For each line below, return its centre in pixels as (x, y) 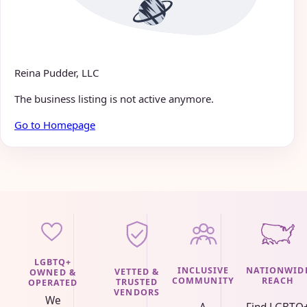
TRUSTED (137, 282)
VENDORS (137, 293)
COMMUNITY (203, 281)
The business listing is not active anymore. (114, 99)
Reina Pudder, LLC (57, 73)
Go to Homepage (55, 125)
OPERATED (53, 282)
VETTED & (137, 272)
